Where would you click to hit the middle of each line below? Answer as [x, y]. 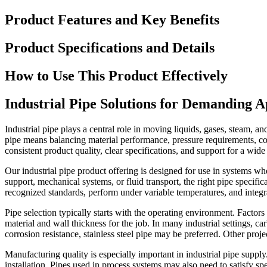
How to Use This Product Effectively [116, 75]
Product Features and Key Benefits [112, 19]
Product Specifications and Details [110, 47]
